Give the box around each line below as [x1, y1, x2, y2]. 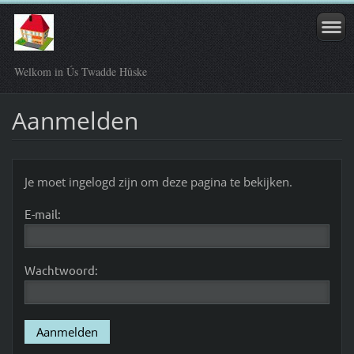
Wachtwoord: [24, 262, 98, 277]
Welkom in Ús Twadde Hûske [14, 64, 147, 79]
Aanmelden [11, 104, 138, 137]
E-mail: [24, 205, 61, 221]
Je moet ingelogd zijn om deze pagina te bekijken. [24, 173, 292, 190]
